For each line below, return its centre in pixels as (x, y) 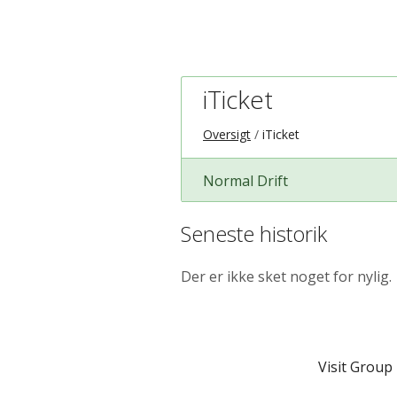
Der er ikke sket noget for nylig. (286, 276)
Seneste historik (254, 233)
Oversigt (227, 134)
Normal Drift (245, 180)
